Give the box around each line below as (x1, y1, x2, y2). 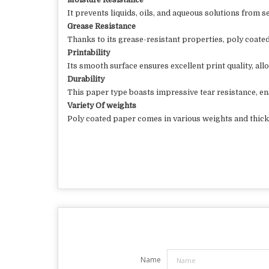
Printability (67, 49, 110, 57)
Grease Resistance (67, 22, 136, 31)
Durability (67, 75, 104, 83)
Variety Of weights (67, 101, 136, 110)
